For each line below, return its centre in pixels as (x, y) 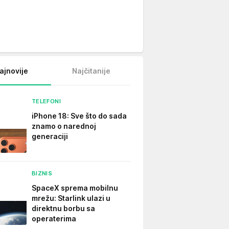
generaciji (50, 136)
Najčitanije (91, 71)
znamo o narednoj (64, 126)
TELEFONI (46, 101)
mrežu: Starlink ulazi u (71, 198)
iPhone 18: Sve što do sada (79, 116)
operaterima (54, 219)
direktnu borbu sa (63, 208)
